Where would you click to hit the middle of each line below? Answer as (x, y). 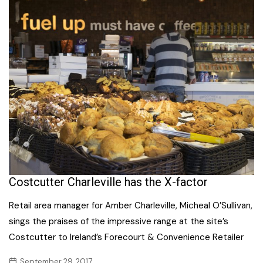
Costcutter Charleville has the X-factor (108, 182)
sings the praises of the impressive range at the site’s (119, 221)
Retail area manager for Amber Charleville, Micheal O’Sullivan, (131, 205)
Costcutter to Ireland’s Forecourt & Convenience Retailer (126, 237)
